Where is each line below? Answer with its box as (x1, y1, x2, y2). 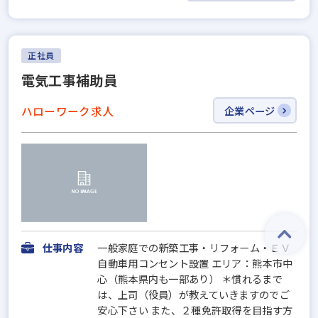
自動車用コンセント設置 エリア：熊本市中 (97, 255, 293, 270)
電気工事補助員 (21, 70, 117, 91)
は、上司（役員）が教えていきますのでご (97, 286, 290, 302)
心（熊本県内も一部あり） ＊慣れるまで (97, 270, 283, 286)
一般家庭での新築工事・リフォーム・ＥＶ (97, 239, 290, 255)
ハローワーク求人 (21, 102, 114, 119)
